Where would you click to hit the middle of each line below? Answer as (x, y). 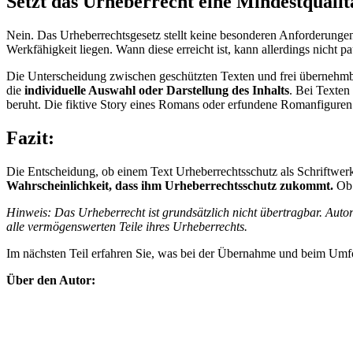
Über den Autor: (51, 281)
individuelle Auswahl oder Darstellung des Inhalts (157, 91)
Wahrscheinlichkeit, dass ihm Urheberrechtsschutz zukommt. (170, 186)
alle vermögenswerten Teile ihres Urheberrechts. (127, 227)
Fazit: (30, 138)
